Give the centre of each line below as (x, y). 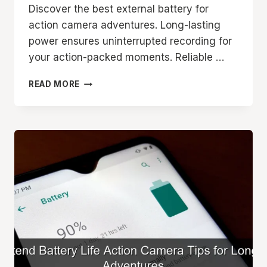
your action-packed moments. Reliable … (126, 58)
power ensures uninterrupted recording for (130, 41)
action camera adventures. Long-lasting (125, 25)
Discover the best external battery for (119, 9)
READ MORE (55, 84)
